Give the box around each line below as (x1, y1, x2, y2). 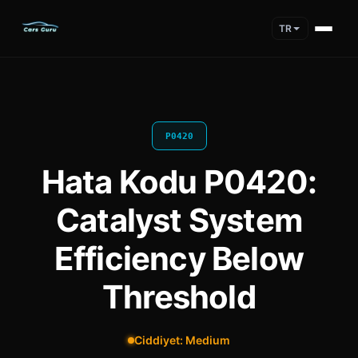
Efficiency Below (54, 239, 304, 278)
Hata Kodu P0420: (41, 162, 317, 201)
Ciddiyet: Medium (134, 333, 230, 347)
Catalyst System (56, 201, 302, 240)
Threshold (102, 277, 256, 316)
